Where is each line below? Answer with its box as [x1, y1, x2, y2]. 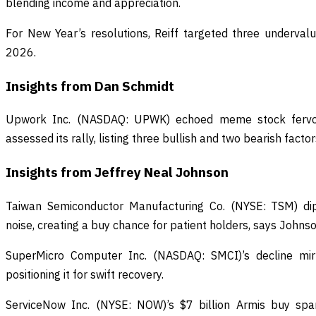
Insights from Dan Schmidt [6, 77, 174, 95]
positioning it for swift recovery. [6, 267, 164, 281]
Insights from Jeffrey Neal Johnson [6, 163, 229, 181]
